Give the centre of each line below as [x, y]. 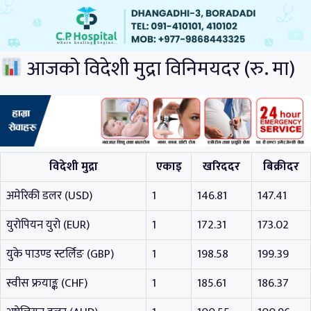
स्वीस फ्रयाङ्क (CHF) [47, 284]
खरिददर [221, 167]
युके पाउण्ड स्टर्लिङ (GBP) [60, 254]
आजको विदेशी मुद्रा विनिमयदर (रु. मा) [159, 69]
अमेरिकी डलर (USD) [49, 196]
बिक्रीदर [281, 167]
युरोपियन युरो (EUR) [48, 225]
